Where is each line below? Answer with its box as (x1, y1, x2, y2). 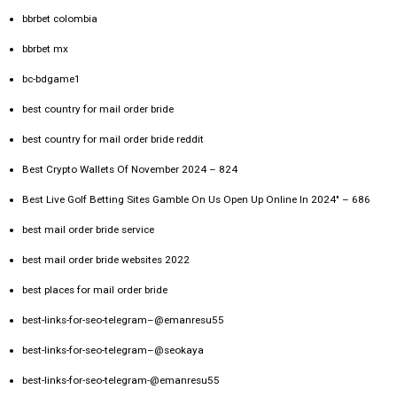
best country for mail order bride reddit (22, 133, 204, 146)
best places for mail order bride (22, 284, 167, 297)
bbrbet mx (22, 43, 68, 56)
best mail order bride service (22, 223, 154, 237)
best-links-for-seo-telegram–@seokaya (22, 344, 204, 357)
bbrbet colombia (22, 12, 97, 26)
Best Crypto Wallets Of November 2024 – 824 (22, 163, 237, 176)
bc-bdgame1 (22, 73, 81, 86)
